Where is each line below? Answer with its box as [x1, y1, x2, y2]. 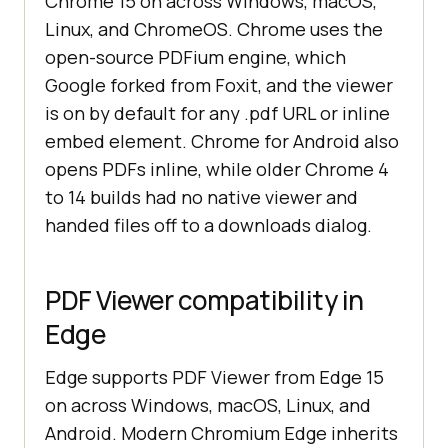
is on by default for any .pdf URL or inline [45, 101, 390, 126]
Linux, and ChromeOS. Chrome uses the [45, 17, 383, 42]
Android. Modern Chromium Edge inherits [45, 421, 398, 446]
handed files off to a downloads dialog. [45, 213, 372, 238]
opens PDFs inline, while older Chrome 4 [45, 157, 389, 182]
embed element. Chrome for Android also [45, 129, 399, 154]
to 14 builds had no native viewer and [45, 185, 358, 210]
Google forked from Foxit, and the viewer [45, 73, 393, 98]
